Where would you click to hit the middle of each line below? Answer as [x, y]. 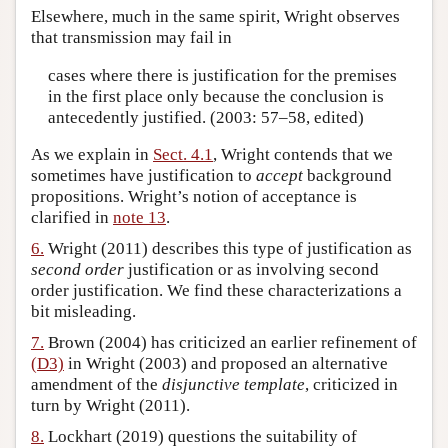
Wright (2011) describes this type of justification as [228, 249]
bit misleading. [83, 312]
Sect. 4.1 [183, 155]
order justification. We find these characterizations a [216, 291]
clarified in [72, 218]
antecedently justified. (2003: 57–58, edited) [205, 117]
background [347, 176]
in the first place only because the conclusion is [215, 96]
